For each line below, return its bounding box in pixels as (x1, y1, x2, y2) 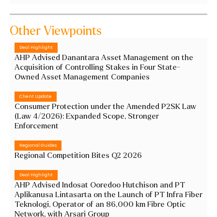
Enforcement (14, 122, 59, 130)
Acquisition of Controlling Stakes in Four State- (14, 63, 180, 71)
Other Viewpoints (9, 25, 102, 37)
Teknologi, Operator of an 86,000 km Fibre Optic (14, 200, 186, 208)
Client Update (19, 93, 52, 99)
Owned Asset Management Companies (14, 73, 150, 81)
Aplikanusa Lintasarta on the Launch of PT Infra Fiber (14, 190, 202, 199)
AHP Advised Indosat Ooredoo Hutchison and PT (14, 181, 185, 189)
